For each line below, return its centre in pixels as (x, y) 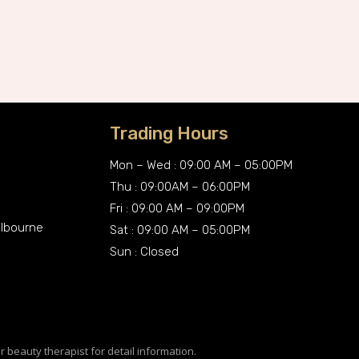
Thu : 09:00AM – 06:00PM (180, 186)
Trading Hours (169, 133)
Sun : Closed (145, 251)
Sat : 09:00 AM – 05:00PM (180, 230)
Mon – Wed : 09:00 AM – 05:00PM (202, 165)
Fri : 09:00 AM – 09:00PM (177, 208)
